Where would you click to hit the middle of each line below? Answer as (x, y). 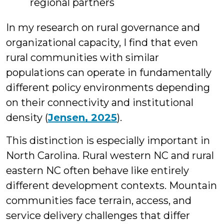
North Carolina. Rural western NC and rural (110, 155)
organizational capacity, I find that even (102, 42)
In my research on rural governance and (103, 27)
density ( (27, 117)
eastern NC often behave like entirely (97, 170)
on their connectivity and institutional (100, 102)
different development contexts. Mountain (111, 185)
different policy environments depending (108, 87)
